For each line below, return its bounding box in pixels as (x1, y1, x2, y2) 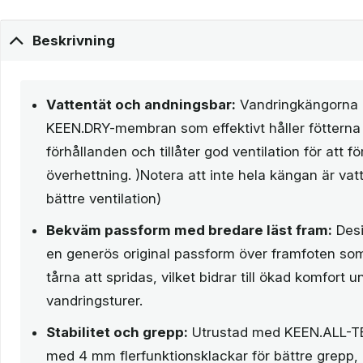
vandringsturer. (46, 293, 143, 310)
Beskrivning (32, 32, 116, 49)
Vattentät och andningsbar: (46, 96, 236, 113)
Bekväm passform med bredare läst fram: (46, 222, 332, 239)
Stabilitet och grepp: (46, 324, 188, 341)
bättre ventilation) (46, 190, 161, 207)
